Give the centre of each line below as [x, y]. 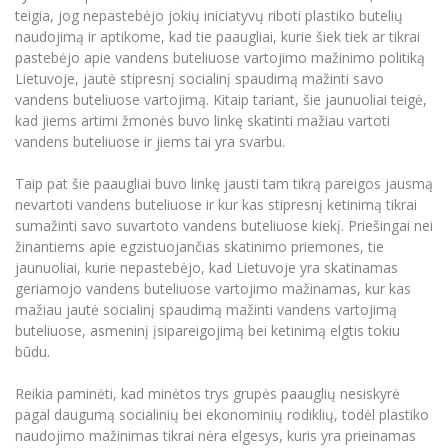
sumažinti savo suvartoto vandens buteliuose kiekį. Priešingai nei [224, 225]
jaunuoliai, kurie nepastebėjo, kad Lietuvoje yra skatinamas [206, 267]
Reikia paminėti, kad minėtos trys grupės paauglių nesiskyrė [207, 393]
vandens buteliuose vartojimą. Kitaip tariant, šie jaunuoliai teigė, [221, 99]
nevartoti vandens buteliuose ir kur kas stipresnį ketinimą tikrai [216, 204]
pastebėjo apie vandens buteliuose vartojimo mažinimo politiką [220, 57]
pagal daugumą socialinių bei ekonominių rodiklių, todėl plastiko [222, 414]
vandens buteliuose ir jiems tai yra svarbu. [150, 141]
